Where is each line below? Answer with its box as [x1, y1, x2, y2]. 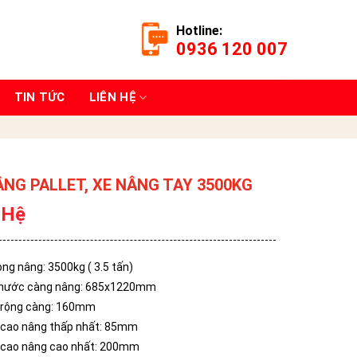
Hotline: [176, 23, 222, 38]
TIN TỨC [14, 90, 65, 104]
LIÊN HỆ [88, 90, 136, 104]
